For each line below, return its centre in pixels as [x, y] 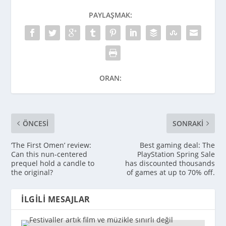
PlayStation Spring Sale [176, 154]
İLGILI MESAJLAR [56, 199]
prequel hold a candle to [53, 163]
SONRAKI [188, 123]
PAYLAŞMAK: [110, 15]
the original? [32, 172]
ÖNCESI [36, 123]
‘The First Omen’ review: [51, 145]
